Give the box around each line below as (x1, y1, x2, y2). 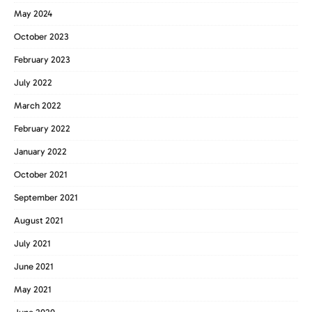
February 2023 (14, 54, 70, 65)
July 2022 (14, 77, 52, 88)
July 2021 (14, 237, 51, 249)
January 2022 (14, 146, 67, 157)
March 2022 (14, 100, 61, 111)
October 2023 (14, 31, 69, 42)
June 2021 (14, 260, 54, 272)
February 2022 (14, 123, 70, 134)
